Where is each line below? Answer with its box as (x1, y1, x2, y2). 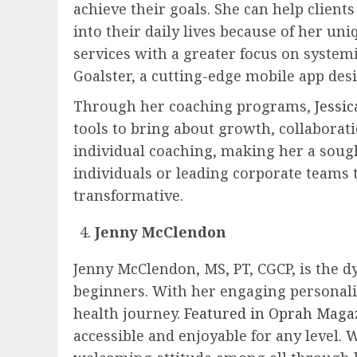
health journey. (73, 304, 184, 323)
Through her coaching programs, (73, 96, 315, 116)
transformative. (73, 186, 183, 205)
